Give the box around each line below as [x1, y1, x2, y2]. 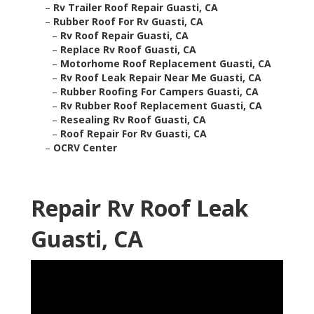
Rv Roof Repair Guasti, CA [60, 29, 189, 43]
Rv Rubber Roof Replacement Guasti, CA [60, 99, 262, 113]
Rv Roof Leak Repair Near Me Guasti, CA [60, 71, 261, 85]
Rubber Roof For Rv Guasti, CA [53, 15, 203, 29]
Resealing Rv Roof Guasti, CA [60, 113, 206, 127]
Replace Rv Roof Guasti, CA [60, 43, 196, 57]
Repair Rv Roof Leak [31, 193, 248, 224]
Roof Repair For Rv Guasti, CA [60, 127, 207, 141]
